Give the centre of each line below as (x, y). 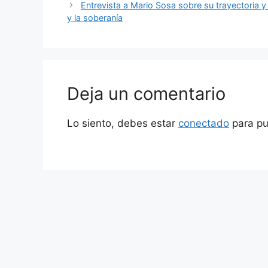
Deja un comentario (146, 93)
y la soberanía (95, 17)
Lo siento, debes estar (123, 123)
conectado (204, 123)
